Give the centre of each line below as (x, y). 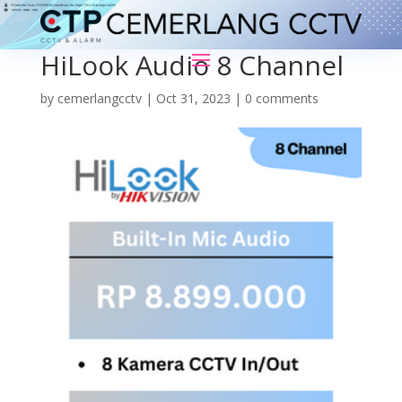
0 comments (281, 98)
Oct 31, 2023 (193, 98)
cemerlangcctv (99, 98)
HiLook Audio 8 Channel (192, 65)
